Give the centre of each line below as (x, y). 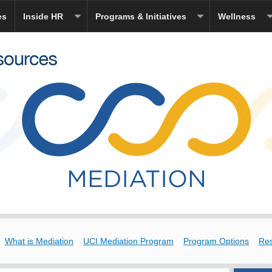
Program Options (216, 241)
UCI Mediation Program (128, 241)
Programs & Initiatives (141, 16)
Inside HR (43, 16)
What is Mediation (39, 241)
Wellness (237, 16)
